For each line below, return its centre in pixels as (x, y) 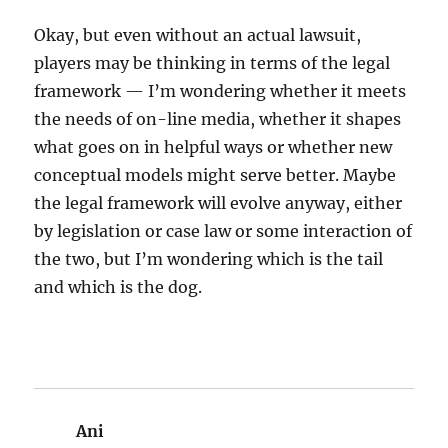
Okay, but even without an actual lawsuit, (198, 35)
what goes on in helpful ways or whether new (213, 147)
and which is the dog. (118, 287)
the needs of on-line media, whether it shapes (218, 119)
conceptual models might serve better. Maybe (215, 175)
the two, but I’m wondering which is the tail (209, 259)
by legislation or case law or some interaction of (223, 231)
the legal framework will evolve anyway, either (218, 203)
